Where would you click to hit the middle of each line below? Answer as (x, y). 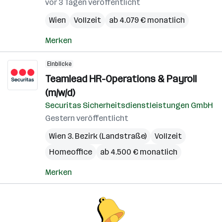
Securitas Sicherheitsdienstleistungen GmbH (129, 105)
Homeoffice (71, 152)
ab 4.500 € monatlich (139, 152)
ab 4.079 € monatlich (147, 20)
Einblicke (59, 64)
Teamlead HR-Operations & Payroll (121, 79)
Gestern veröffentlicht (87, 118)
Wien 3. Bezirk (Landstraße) (98, 136)
